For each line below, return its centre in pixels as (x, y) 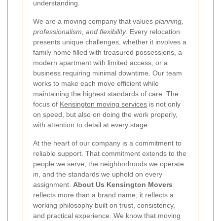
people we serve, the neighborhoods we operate (109, 164)
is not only (164, 104)
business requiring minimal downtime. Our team (108, 73)
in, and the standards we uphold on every (98, 174)
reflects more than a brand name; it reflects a (103, 195)
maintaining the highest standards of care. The (106, 94)
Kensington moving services (103, 104)
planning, (169, 21)
